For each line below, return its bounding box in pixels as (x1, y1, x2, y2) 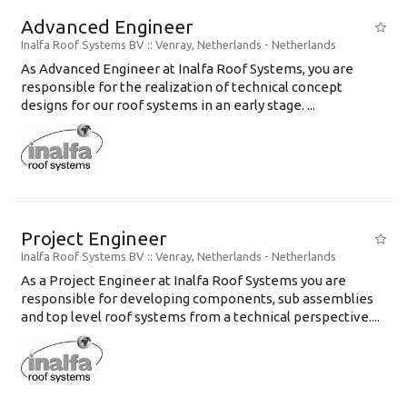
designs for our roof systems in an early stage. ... (21, 96, 315, 113)
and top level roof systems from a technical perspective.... (21, 308, 380, 324)
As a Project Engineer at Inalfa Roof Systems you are (21, 272, 346, 288)
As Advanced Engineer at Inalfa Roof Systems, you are (21, 60, 353, 76)
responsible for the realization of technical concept (21, 78, 342, 94)
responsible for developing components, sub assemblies (21, 290, 373, 306)
